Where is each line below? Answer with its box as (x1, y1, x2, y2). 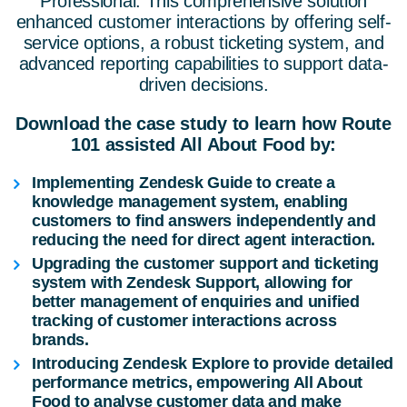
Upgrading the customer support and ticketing (32, 254, 379, 273)
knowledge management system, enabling (32, 193, 349, 212)
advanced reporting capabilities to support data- (18, 54, 389, 74)
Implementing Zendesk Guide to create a (32, 174, 335, 193)
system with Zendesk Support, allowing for (32, 273, 352, 293)
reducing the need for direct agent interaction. (32, 231, 375, 250)
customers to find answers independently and (32, 212, 376, 231)
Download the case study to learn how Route (15, 114, 392, 134)
